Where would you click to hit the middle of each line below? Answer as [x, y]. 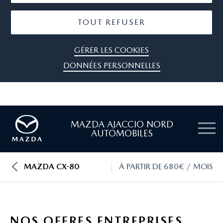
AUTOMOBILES [122, 133]
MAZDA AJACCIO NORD [122, 124]
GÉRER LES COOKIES [111, 50]
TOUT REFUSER [111, 22]
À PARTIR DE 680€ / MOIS [166, 167]
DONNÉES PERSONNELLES [111, 65]
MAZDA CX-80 [52, 167]
